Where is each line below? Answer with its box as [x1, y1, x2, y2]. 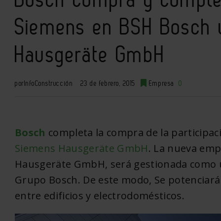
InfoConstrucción [24, 79, 74, 88]
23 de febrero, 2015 [80, 79, 136, 88]
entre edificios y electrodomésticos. [15, 189, 185, 202]
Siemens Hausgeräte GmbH [15, 142, 148, 155]
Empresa [148, 79, 175, 88]
